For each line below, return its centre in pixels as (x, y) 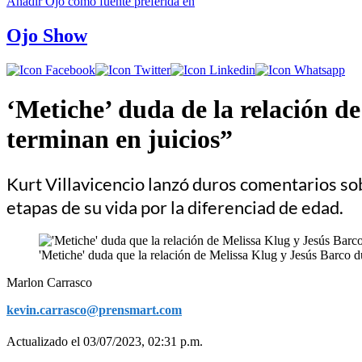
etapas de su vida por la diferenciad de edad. (175, 207)
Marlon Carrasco (49, 282)
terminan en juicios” (120, 139)
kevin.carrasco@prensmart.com (94, 309)
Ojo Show (47, 35)
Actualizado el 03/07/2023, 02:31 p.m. (105, 341)
